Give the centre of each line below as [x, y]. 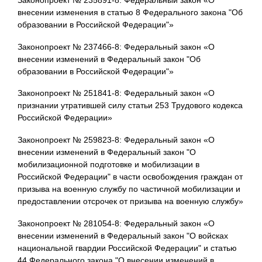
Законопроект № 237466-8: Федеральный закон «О [116, 46]
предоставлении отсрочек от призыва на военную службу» [130, 201]
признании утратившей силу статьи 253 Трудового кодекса [130, 106]
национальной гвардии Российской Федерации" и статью [127, 248]
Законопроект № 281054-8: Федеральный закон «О [116, 223]
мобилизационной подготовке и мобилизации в [108, 165]
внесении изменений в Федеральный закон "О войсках [123, 235]
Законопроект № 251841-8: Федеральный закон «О [116, 93]
